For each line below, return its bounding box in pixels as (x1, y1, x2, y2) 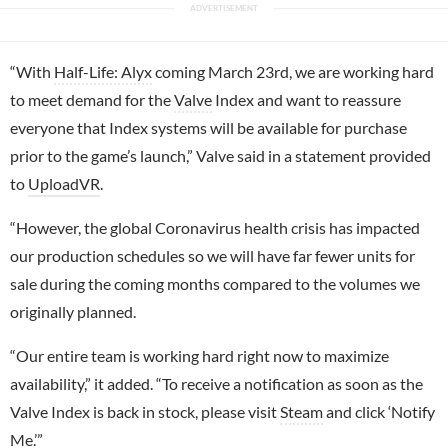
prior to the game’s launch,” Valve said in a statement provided (10, 145, 431, 165)
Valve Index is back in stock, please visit (10, 401, 280, 421)
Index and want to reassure (212, 89, 401, 109)
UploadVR (28, 173, 100, 193)
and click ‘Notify (323, 401, 435, 421)
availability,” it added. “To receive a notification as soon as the (10, 373, 423, 393)
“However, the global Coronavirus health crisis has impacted (10, 217, 420, 237)
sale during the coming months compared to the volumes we (10, 273, 420, 293)
